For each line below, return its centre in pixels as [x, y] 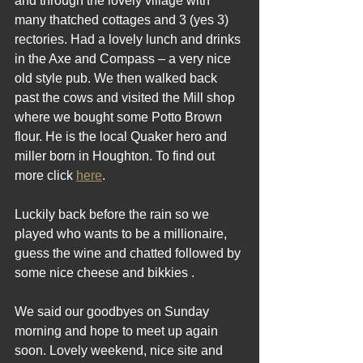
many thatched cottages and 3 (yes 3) [123, 20]
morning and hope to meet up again [118, 331]
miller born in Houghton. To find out [116, 156]
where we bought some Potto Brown [120, 117]
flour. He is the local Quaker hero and [122, 137]
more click [45, 175]
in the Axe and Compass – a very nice [124, 59]
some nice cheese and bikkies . [105, 273]
